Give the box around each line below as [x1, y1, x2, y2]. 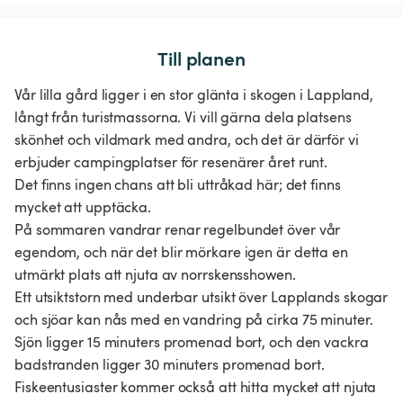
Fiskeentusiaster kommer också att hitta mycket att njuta [14, 377, 377, 398]
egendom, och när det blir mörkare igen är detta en [14, 242, 348, 263]
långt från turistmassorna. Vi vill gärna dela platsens [14, 107, 352, 128]
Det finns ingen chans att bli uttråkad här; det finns [14, 175, 341, 195]
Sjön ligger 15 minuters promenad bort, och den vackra [14, 332, 369, 353]
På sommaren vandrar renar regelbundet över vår [14, 219, 341, 240]
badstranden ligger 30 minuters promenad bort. [14, 354, 325, 375]
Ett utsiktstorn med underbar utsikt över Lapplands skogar [14, 287, 389, 308]
